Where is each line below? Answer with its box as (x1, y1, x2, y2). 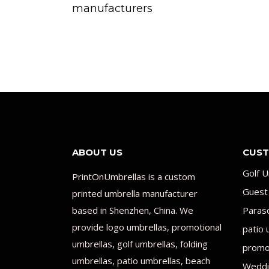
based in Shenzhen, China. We (72, 204, 193, 216)
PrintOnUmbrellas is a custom (72, 170, 195, 183)
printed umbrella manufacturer (72, 187, 198, 199)
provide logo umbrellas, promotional (72, 220, 222, 233)
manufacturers (72, 1, 153, 15)
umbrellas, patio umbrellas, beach (72, 254, 210, 267)
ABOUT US (72, 146, 122, 158)
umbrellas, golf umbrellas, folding (72, 237, 208, 250)
